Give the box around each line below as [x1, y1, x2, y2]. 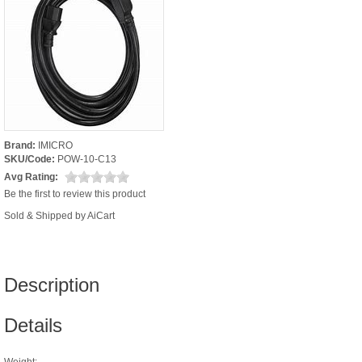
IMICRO [38, 139, 73, 151]
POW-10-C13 [57, 153, 116, 165]
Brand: [4, 139, 36, 151]
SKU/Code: [4, 153, 55, 165]
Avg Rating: [4, 170, 58, 183]
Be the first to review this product [4, 187, 145, 200]
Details [4, 314, 62, 336]
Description [4, 273, 99, 296]
